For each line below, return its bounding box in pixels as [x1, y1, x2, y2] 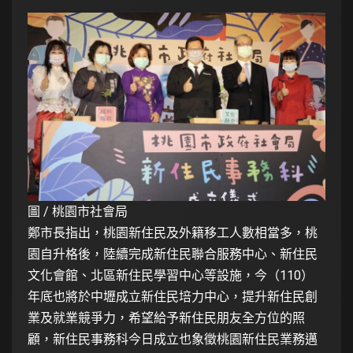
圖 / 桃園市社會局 [28, 204, 128, 220]
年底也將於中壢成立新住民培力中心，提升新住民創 [28, 289, 318, 305]
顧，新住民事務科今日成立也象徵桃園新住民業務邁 [28, 332, 318, 347]
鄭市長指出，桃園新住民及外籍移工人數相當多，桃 [28, 225, 318, 241]
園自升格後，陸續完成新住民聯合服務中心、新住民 [28, 247, 318, 262]
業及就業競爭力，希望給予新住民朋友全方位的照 [28, 310, 305, 326]
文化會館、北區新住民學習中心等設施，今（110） [28, 268, 314, 284]
